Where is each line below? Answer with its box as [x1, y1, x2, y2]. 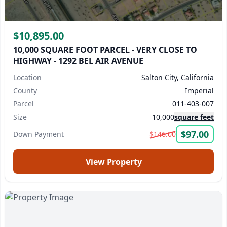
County [13, 86, 37, 95]
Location [13, 72, 42, 82]
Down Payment [13, 129, 64, 139]
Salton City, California [141, 72, 214, 82]
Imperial [185, 86, 214, 95]
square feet [174, 112, 214, 122]
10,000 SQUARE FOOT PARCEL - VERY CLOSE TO [13, 44, 197, 55]
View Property [85, 156, 142, 167]
